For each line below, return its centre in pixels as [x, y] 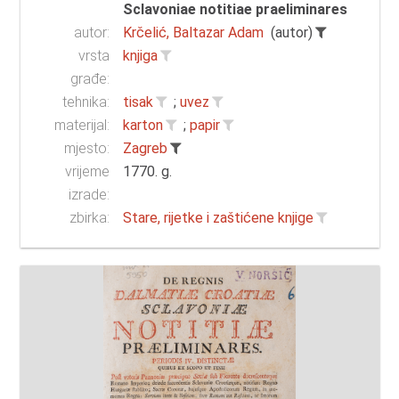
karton [143, 126]
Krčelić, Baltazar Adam [194, 33]
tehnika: [86, 102]
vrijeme [88, 172]
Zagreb [146, 149]
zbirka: [90, 218]
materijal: [82, 126]
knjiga [141, 56]
